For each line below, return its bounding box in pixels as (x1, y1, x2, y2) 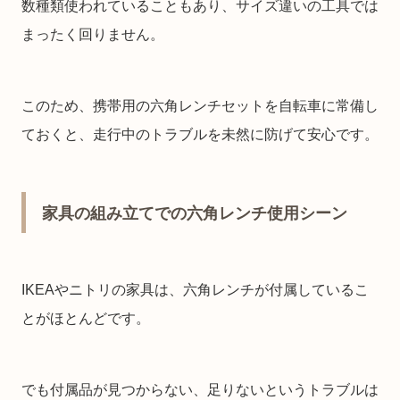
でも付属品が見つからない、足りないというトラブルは (21, 382, 379, 398)
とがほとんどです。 (21, 311, 150, 327)
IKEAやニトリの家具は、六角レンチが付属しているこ (21, 282, 369, 298)
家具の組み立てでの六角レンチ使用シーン (42, 204, 347, 222)
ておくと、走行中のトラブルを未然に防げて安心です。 (21, 127, 379, 143)
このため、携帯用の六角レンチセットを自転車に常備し (21, 98, 379, 114)
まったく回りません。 (21, 27, 164, 43)
